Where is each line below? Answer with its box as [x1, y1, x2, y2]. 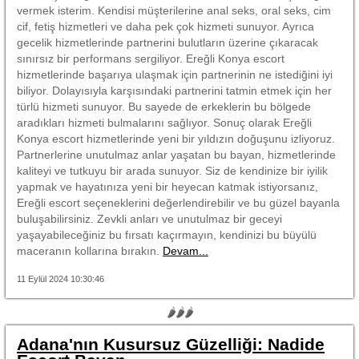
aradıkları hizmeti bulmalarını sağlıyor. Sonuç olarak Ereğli [17, 115, 312, 129]
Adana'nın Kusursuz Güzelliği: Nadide [17, 334, 325, 353]
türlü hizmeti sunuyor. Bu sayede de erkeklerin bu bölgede [17, 99, 311, 113]
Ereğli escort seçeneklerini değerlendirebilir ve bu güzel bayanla [17, 196, 340, 209]
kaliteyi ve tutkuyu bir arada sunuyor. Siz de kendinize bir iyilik [17, 163, 328, 177]
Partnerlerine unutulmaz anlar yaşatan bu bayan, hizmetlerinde [17, 147, 336, 161]
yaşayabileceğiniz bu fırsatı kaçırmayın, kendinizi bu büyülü [17, 228, 317, 241]
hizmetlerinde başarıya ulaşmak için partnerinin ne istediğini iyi [17, 67, 333, 81]
